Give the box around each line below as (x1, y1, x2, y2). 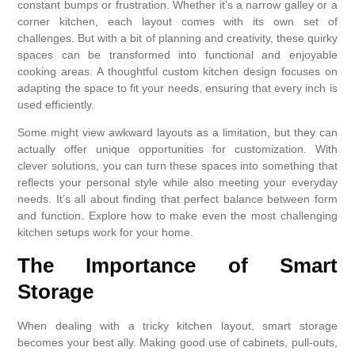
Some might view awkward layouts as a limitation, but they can (17, 126, 338, 139)
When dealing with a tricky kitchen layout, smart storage (17, 319, 338, 332)
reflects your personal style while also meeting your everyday (17, 176, 338, 189)
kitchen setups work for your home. (17, 226, 194, 239)
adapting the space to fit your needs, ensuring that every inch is (17, 82, 338, 95)
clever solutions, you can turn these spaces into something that (17, 159, 338, 173)
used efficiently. (17, 98, 95, 112)
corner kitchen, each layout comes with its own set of (17, 15, 338, 29)
